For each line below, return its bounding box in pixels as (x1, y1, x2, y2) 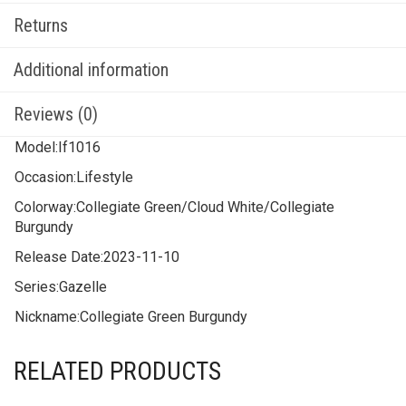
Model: (14, 139, 58, 156)
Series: (14, 278, 59, 295)
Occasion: (14, 169, 76, 186)
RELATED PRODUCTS (14, 356, 221, 386)
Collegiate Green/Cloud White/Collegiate (76, 198, 334, 216)
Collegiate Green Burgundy (80, 308, 247, 325)
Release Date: (14, 248, 103, 266)
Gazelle (59, 278, 107, 295)
